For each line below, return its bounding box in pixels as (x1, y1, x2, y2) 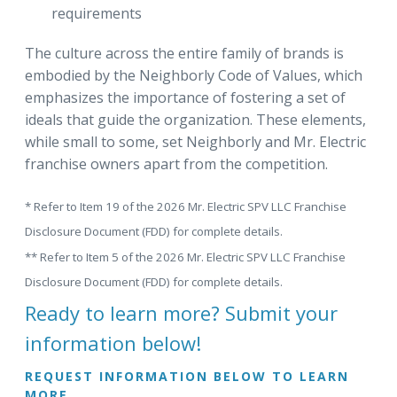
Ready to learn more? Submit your (25, 300, 338, 327)
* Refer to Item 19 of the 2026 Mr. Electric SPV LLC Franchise (25, 198, 346, 214)
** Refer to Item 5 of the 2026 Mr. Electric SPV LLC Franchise (25, 248, 346, 265)
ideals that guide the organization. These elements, (25, 110, 366, 129)
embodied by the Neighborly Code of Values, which (25, 66, 362, 85)
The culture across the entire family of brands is (25, 43, 344, 63)
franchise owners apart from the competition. (25, 154, 328, 174)
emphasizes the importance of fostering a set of (25, 88, 346, 107)
